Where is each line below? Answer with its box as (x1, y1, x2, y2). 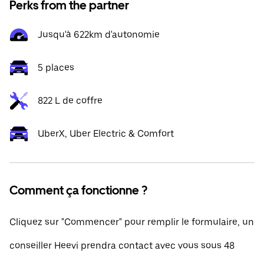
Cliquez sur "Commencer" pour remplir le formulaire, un (9, 216, 254, 227)
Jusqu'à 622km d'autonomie (38, 29, 160, 40)
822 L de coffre (38, 95, 103, 106)
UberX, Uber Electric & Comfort (38, 128, 174, 139)
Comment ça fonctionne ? (9, 183, 147, 197)
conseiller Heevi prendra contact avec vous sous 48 (9, 240, 235, 251)
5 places (38, 62, 74, 73)
